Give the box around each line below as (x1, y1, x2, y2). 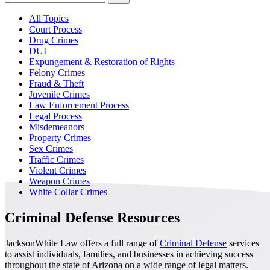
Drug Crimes (29, 35, 78, 46)
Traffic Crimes (29, 154, 84, 165)
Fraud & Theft (29, 78, 84, 89)
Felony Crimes (29, 67, 85, 78)
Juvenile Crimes (29, 89, 90, 100)
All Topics (29, 13, 69, 24)
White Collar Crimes (29, 187, 107, 198)
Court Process (29, 24, 82, 35)
